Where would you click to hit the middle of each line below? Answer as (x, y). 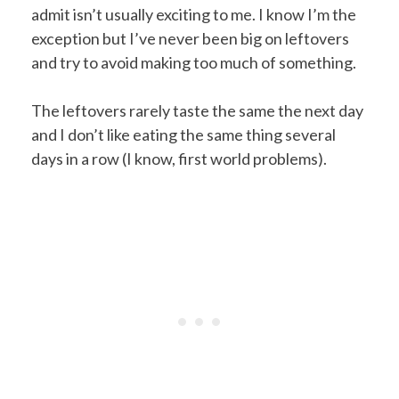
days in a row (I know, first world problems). (179, 158)
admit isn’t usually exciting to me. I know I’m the (194, 14)
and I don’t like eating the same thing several (183, 134)
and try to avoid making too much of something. (194, 62)
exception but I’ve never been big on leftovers (190, 38)
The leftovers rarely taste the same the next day (197, 110)
